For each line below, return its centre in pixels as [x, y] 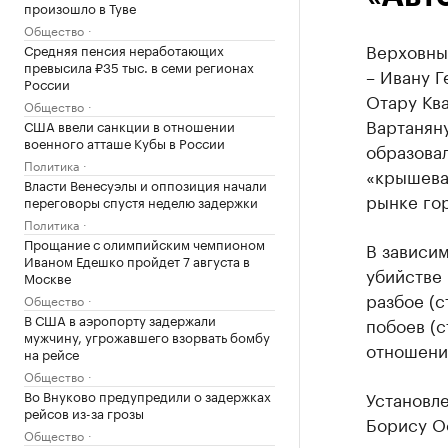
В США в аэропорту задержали [120, 319]
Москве [47, 277]
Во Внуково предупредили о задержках [147, 395]
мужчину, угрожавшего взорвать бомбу [147, 336]
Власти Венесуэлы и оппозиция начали [145, 184]
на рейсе [51, 353]
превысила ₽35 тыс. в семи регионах [139, 66]
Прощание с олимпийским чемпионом [144, 243]
